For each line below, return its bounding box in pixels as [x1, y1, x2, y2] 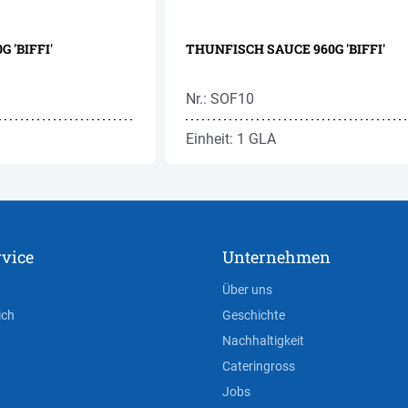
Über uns [222, 282, 272, 297]
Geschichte [222, 308, 285, 322]
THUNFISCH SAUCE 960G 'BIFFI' [185, 40, 385, 57]
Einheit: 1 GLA [185, 130, 276, 148]
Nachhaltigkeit [222, 333, 304, 348]
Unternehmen [222, 246, 331, 268]
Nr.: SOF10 [185, 90, 254, 107]
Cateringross [222, 359, 295, 373]
